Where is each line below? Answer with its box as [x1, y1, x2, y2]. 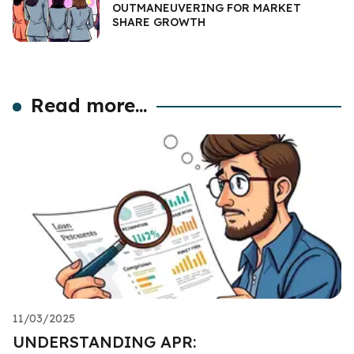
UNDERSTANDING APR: [13, 331, 196, 352]
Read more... [31, 92, 148, 117]
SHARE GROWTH [112, 14, 205, 29]
